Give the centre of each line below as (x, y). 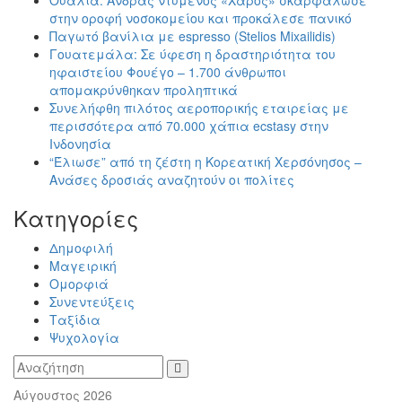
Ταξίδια (75, 320)
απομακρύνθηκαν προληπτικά (144, 90)
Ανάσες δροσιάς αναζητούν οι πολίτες (172, 180)
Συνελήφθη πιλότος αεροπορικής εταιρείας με (199, 108)
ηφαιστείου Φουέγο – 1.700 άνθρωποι (168, 72)
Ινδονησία (80, 144)
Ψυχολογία (84, 338)
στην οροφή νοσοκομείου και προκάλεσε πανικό (201, 18)
